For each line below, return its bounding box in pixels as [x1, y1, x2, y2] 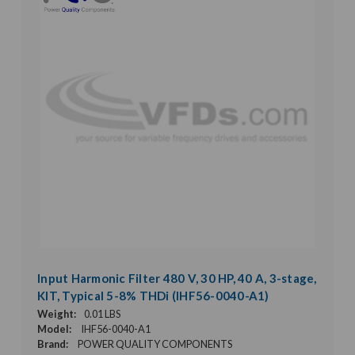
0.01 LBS [84, 307, 120, 320]
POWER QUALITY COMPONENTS [78, 337, 232, 350]
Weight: [37, 307, 76, 320]
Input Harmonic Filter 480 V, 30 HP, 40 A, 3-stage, [37, 270, 317, 285]
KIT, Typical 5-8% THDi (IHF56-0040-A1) [37, 288, 269, 303]
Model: [37, 322, 71, 335]
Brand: [37, 337, 68, 350]
